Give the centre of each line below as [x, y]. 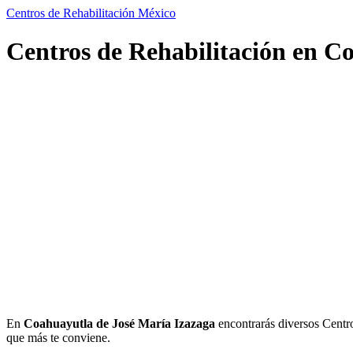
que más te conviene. [58, 337]
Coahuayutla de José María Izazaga [119, 323]
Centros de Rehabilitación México [91, 13]
